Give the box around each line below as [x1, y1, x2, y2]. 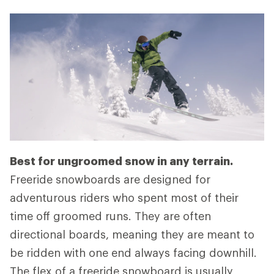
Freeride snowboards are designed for [10, 172, 210, 187]
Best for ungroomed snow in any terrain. [10, 154, 233, 168]
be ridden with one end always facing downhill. [10, 246, 257, 260]
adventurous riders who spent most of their [10, 191, 239, 205]
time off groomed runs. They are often [10, 209, 211, 223]
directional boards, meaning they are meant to [10, 228, 254, 242]
